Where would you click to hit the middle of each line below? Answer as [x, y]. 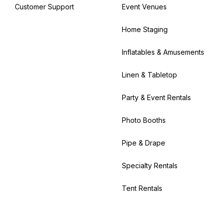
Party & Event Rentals [156, 97]
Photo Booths [144, 120]
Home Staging [145, 29]
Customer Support [44, 7]
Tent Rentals [142, 188]
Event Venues [144, 7]
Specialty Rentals [149, 166]
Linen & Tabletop [149, 75]
